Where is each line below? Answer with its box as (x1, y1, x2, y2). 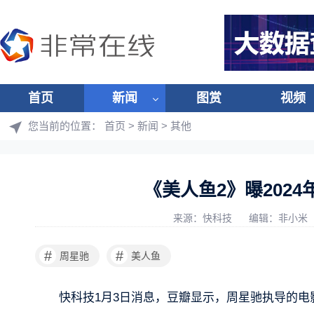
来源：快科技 (173, 212, 235, 224)
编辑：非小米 (249, 212, 310, 224)
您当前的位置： (28, 120, 104, 132)
